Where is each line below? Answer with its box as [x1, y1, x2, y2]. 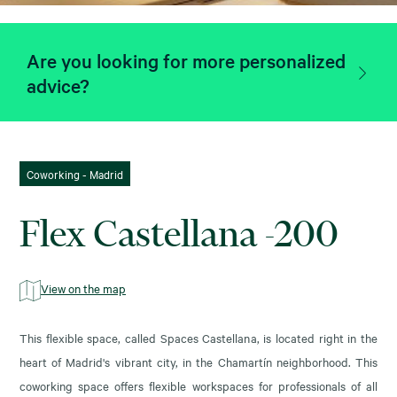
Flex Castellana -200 [19, 211, 339, 255]
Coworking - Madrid [27, 166, 123, 182]
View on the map [41, 280, 126, 296]
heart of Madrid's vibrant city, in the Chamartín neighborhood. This [19, 354, 378, 370]
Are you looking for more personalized [27, 47, 346, 73]
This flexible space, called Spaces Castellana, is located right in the [19, 330, 378, 346]
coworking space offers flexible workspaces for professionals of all [19, 378, 378, 393]
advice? [27, 72, 90, 97]
